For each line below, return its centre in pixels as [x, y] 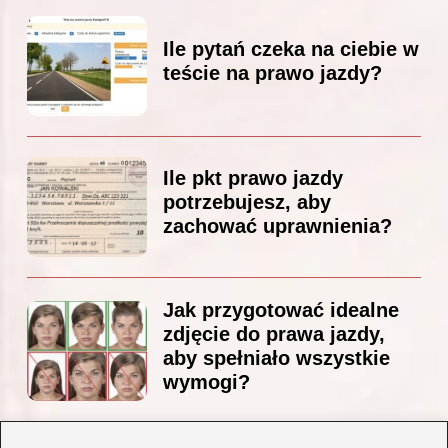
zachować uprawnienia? [277, 226]
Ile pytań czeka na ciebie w [291, 49]
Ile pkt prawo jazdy [253, 178]
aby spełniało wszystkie [276, 358]
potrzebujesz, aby [247, 202]
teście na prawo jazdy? [272, 73]
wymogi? [206, 382]
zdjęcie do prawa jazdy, [274, 334]
